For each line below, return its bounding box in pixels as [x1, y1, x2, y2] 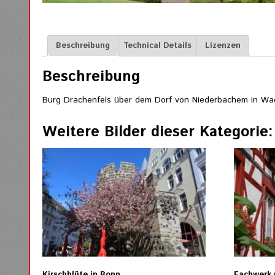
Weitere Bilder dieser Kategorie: [42, 121, 273, 142]
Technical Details [123, 39, 192, 52]
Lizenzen [205, 39, 241, 52]
